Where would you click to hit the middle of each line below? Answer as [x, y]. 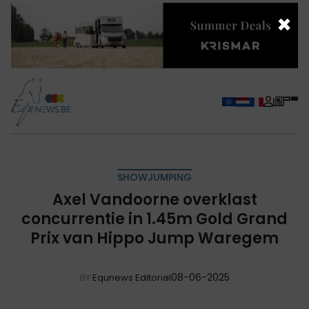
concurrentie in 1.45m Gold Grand [154, 219]
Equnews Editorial [131, 277]
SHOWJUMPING [154, 177]
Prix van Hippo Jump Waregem [154, 238]
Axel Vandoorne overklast [154, 199]
